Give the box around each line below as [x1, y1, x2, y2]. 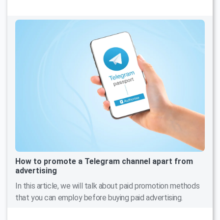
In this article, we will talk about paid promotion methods [15, 181, 200, 191]
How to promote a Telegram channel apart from [15, 156, 193, 166]
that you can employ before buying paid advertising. [15, 192, 183, 202]
